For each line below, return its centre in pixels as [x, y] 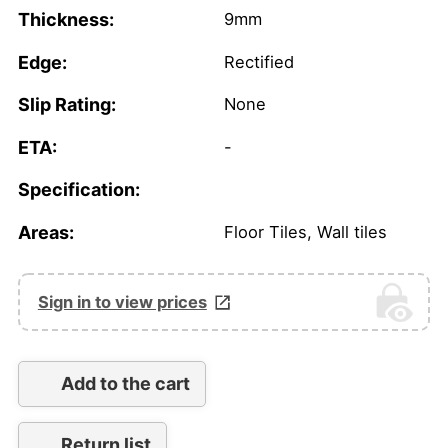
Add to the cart [125, 384]
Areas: [45, 232]
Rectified [259, 61]
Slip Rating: [66, 105]
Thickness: [65, 20]
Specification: [78, 190]
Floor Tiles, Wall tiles [305, 231]
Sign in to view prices [122, 301]
